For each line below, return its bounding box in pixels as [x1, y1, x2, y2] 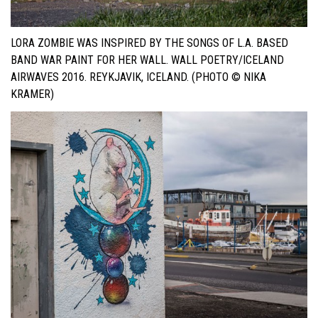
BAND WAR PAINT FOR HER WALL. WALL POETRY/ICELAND [11, 53, 284, 67]
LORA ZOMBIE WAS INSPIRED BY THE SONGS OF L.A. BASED [11, 36, 288, 50]
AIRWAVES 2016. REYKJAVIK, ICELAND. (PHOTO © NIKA [11, 70, 266, 84]
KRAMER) [11, 87, 54, 102]
